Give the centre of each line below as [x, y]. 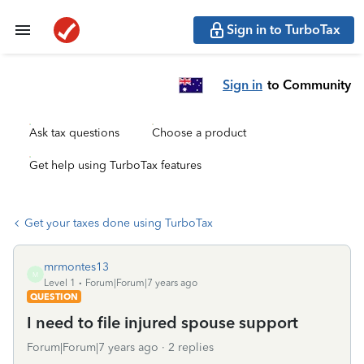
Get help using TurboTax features [115, 165]
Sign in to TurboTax [284, 30]
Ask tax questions [74, 133]
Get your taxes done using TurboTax [119, 223]
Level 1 [60, 283]
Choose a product [199, 133]
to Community [309, 84]
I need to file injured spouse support [162, 323]
